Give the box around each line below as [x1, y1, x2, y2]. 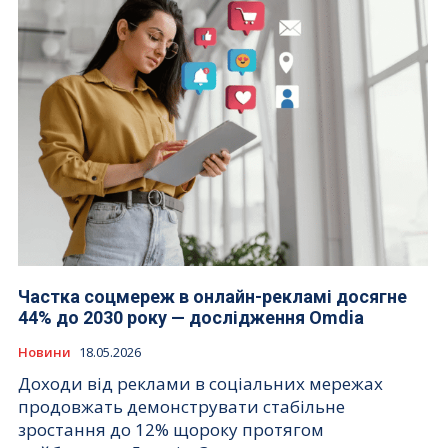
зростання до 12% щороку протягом [18, 418, 324, 442]
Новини [18, 343, 71, 362]
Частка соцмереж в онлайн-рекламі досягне [18, 286, 407, 308]
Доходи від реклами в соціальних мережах [18, 372, 383, 396]
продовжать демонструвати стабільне [18, 395, 345, 419]
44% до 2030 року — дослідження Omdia [18, 307, 364, 329]
